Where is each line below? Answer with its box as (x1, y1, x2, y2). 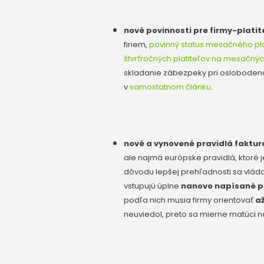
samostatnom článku (130, 81, 211, 93)
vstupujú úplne (124, 180, 181, 192)
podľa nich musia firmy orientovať (124, 194, 255, 206)
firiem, (124, 38, 149, 50)
